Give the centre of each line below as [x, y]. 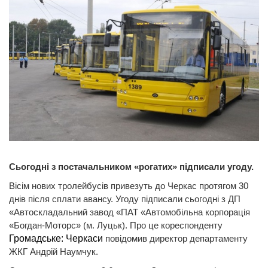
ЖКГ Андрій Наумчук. [54, 252]
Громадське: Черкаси [56, 239]
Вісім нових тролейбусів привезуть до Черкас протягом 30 [129, 186]
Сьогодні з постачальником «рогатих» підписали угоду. [131, 167]
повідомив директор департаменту [175, 239]
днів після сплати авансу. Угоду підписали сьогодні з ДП [125, 199]
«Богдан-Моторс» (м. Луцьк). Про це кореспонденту [116, 226]
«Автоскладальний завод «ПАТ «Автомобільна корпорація [130, 212]
